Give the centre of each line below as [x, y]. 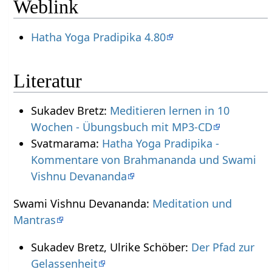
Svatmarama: [66, 144]
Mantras [35, 220]
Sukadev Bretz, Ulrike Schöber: [111, 247]
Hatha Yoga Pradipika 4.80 [98, 37]
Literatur [48, 81]
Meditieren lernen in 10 [169, 111]
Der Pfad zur [223, 247]
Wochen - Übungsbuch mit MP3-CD [121, 127]
